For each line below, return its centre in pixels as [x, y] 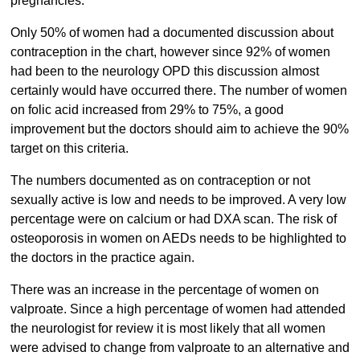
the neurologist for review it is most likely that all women [168, 329]
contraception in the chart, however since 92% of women [170, 52]
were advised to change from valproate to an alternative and [180, 348]
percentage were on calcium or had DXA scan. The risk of [173, 219]
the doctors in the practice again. [104, 258]
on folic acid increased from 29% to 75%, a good [147, 110]
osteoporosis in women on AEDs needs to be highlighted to [178, 239]
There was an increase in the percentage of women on [164, 290]
